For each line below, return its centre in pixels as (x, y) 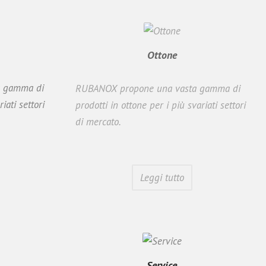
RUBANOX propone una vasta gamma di (158, 88)
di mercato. (98, 121)
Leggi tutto (162, 177)
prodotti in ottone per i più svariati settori (161, 105)
